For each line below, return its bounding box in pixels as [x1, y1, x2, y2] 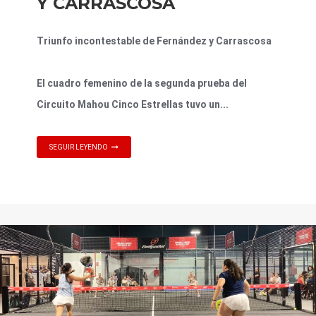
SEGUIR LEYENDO [49, 142, 108, 151]
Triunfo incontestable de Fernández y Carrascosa [37, 35, 272, 47]
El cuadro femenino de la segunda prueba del [37, 77, 247, 89]
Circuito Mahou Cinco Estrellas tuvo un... [37, 98, 229, 110]
